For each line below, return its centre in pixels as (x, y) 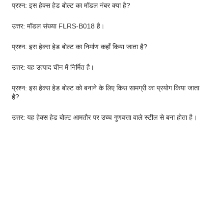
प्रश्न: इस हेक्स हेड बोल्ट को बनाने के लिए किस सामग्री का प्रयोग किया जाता (106, 88)
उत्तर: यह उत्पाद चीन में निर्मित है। (53, 67)
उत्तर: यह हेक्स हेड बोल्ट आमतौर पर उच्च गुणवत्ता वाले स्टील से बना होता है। (104, 117)
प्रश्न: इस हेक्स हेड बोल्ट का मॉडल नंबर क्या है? (71, 5)
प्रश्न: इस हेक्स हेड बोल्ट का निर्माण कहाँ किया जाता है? (80, 47)
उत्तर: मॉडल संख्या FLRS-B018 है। (58, 26)
